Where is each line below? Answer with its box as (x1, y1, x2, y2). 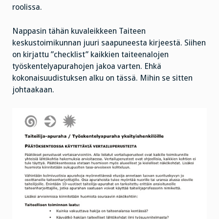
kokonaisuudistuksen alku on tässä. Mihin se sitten (12, 73, 193, 83)
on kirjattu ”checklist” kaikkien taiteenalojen (12, 50, 169, 59)
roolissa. (12, 2, 42, 12)
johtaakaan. (12, 85, 54, 94)
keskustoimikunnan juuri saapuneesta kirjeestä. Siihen (12, 38, 206, 47)
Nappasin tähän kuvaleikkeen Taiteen (12, 26, 146, 36)
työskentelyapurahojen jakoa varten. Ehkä (12, 62, 161, 71)
